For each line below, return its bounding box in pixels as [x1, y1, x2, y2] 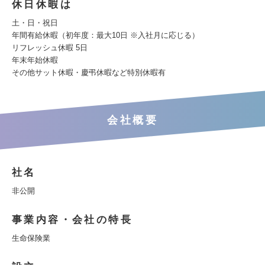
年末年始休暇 [12, 56, 58, 64]
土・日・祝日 [12, 18, 58, 27]
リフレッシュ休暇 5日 [12, 43, 88, 52]
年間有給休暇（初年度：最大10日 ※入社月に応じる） [12, 31, 199, 40]
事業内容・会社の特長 [12, 214, 132, 225]
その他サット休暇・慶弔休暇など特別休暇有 [12, 68, 166, 77]
